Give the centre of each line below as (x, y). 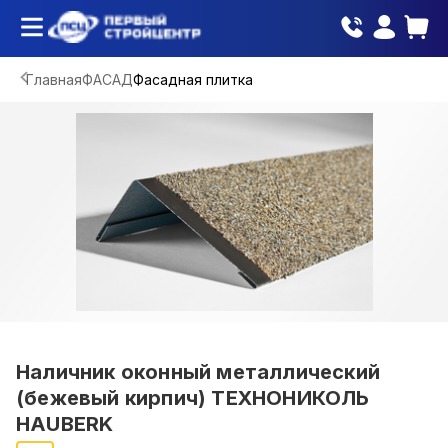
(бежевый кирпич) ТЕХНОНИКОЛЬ (193, 398)
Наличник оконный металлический (198, 372)
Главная (54, 79)
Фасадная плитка (193, 79)
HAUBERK (65, 424)
